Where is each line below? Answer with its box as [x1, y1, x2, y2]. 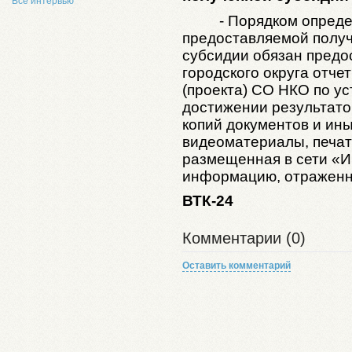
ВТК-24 [182, 192, 233, 210]
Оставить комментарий [182, 259, 291, 271]
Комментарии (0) [182, 229, 306, 247]
